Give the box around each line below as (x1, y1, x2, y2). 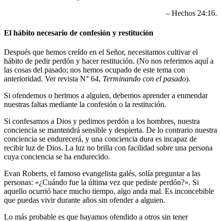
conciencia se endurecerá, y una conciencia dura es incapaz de (4, 134, 197, 143)
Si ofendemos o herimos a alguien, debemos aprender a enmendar (4, 91, 208, 100)
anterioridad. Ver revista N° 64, (4, 74, 103, 83)
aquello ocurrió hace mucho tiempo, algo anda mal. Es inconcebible (4, 186, 214, 195)
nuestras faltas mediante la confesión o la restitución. (4, 100, 166, 109)
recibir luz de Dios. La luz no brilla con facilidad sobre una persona (4, 143, 213, 152)
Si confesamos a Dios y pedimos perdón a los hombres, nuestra (4, 116, 200, 125)
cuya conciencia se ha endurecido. (4, 152, 110, 161)
